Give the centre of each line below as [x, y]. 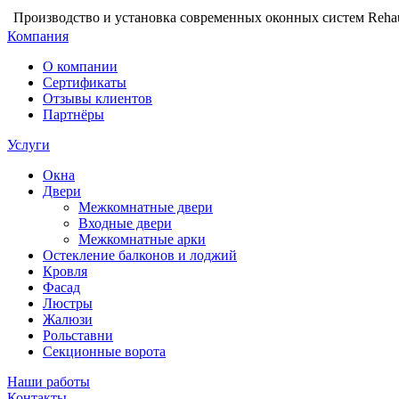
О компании [80, 66]
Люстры [68, 303]
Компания [38, 36]
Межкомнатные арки [142, 239]
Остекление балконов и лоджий [140, 255]
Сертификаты [85, 82]
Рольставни [78, 335]
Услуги [28, 145]
